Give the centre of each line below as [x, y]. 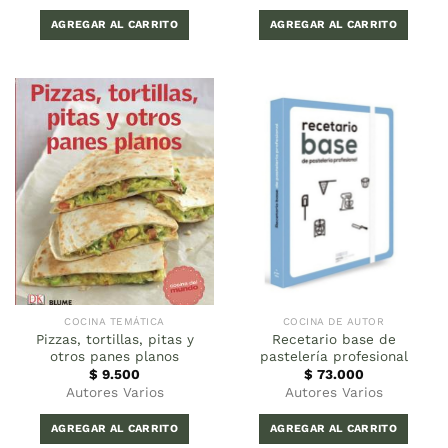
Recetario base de [333, 338]
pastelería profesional [333, 355]
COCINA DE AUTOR [333, 322]
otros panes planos [114, 355]
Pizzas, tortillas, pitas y [114, 338]
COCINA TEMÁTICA [114, 322]
